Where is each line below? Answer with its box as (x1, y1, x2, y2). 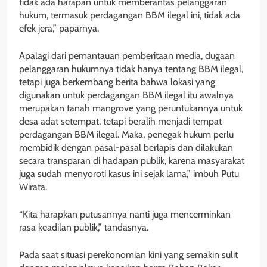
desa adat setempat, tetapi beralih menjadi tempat (19, 116, 222, 128)
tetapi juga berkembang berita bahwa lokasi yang (19, 76, 215, 88)
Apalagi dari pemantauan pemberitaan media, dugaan (19, 50, 235, 62)
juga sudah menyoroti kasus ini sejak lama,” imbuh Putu (19, 168, 239, 180)
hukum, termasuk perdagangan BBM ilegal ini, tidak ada (19, 10, 240, 21)
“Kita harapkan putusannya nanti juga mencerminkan (19, 209, 231, 221)
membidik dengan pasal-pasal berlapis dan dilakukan (19, 142, 233, 154)
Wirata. (19, 181, 47, 193)
